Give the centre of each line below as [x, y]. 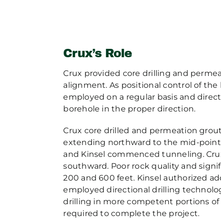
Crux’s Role [98, 54]
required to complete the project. [131, 214]
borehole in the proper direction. [129, 109]
